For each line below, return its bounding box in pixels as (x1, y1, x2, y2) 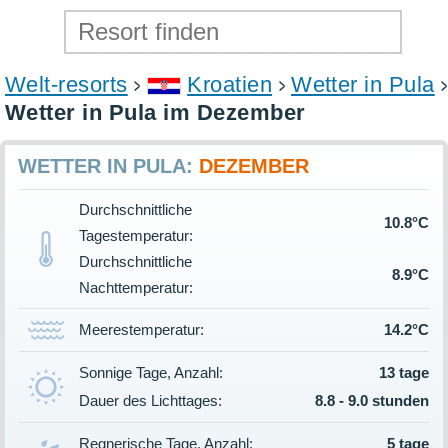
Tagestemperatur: (79, 227, 193, 244)
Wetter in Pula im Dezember (5, 100, 306, 125)
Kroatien (187, 72, 273, 97)
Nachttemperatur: (79, 279, 193, 296)
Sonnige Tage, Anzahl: (79, 364, 223, 381)
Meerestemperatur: (79, 321, 204, 338)
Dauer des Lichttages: (79, 392, 222, 409)
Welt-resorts (5, 72, 128, 97)
